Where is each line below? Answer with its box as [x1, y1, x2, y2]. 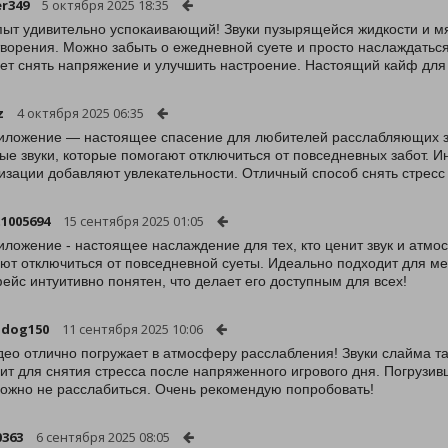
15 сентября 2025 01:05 [63, 212, 204, 230]
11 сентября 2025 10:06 [62, 320, 203, 338]
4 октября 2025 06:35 [17, 104, 144, 122]
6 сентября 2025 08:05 [36, 428, 170, 446]
